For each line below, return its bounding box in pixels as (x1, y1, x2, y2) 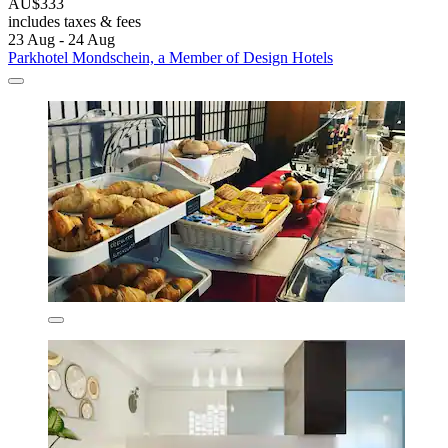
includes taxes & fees (8, 13, 141, 31)
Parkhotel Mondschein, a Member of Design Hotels (8, 49, 333, 67)
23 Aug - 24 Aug (8, 31, 115, 49)
